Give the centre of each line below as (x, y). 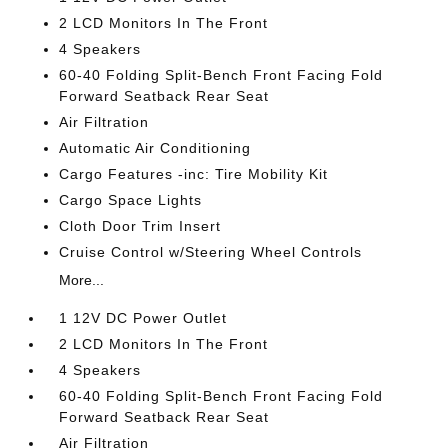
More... (82, 280)
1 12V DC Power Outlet (143, 318)
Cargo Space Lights (131, 200)
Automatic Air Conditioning (155, 148)
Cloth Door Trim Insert (140, 226)
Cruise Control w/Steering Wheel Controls (211, 252)
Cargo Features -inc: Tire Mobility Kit (194, 174)
